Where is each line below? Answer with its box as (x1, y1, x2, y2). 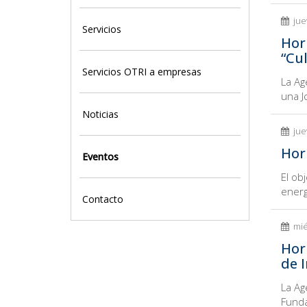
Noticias (82, 108, 119, 121)
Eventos (82, 150, 119, 163)
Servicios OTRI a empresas (82, 65, 201, 78)
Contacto (82, 193, 123, 206)
